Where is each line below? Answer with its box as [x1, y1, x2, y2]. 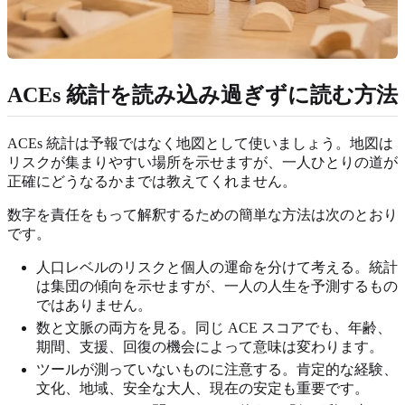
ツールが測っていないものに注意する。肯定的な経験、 [36, 361, 398, 377]
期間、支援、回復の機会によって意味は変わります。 [36, 338, 383, 354]
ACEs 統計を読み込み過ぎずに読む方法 [7, 82, 398, 107]
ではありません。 [36, 297, 152, 313]
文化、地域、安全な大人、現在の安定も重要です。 [36, 380, 369, 396]
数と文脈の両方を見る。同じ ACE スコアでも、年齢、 [36, 319, 391, 335]
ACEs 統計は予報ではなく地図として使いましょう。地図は [7, 135, 393, 151]
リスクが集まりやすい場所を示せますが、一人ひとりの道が [7, 154, 398, 170]
